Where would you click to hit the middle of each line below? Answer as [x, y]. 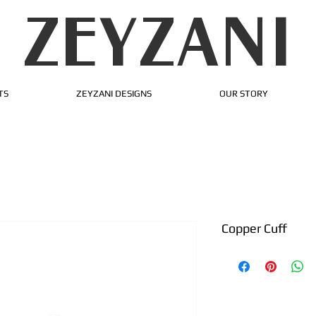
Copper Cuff [254, 228]
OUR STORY [244, 93]
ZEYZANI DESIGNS [114, 93]
